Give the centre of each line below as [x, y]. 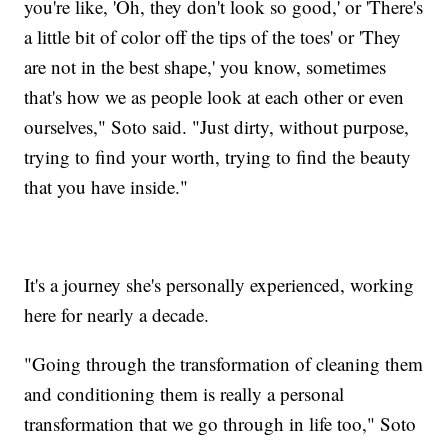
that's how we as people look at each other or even [214, 96]
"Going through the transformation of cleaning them [224, 363]
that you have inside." [106, 186]
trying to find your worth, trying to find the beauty [218, 156]
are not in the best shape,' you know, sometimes [205, 66]
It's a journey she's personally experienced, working [219, 284]
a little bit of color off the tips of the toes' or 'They [213, 36]
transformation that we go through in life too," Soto [220, 423]
